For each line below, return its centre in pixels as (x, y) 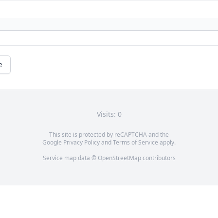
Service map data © (70, 158)
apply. (167, 142)
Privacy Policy (82, 142)
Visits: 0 (109, 114)
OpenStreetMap (119, 158)
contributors (158, 158)
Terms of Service (136, 142)
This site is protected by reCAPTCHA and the (109, 134)
